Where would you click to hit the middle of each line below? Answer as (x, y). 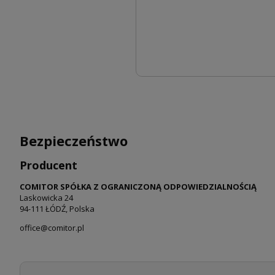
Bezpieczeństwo (74, 141)
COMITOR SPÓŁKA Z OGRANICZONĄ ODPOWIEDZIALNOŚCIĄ (138, 186)
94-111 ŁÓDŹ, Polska (57, 208)
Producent (48, 165)
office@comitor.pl (52, 227)
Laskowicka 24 (46, 197)
